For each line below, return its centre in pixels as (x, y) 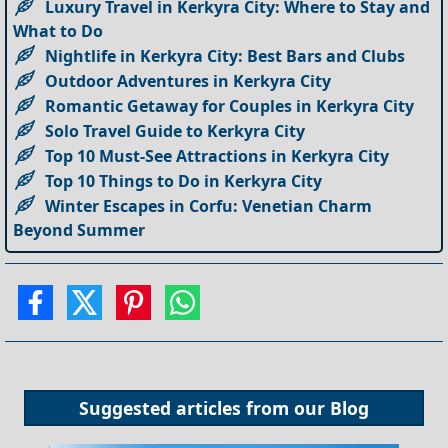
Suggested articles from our (204, 408)
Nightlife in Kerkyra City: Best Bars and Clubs (225, 55)
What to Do (58, 30)
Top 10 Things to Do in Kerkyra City (184, 180)
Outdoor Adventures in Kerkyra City (188, 80)
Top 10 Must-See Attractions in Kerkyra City (217, 155)
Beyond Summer (79, 229)
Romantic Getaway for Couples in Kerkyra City (230, 105)
